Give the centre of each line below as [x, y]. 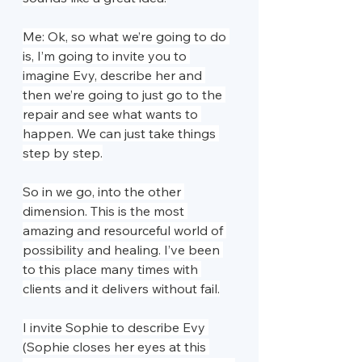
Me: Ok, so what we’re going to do [126, 36]
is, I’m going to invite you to [106, 55]
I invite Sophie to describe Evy [116, 327]
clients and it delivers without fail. [121, 288]
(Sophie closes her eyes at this [116, 346]
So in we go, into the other [103, 191]
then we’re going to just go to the [124, 94]
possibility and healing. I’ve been [123, 249]
